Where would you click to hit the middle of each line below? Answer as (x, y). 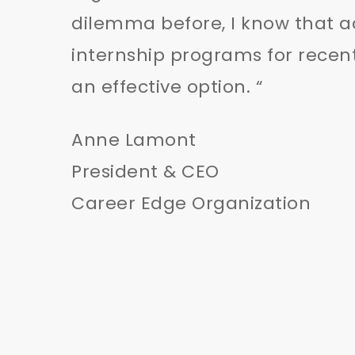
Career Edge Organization (191, 203)
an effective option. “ (167, 87)
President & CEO (145, 172)
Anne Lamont (134, 140)
